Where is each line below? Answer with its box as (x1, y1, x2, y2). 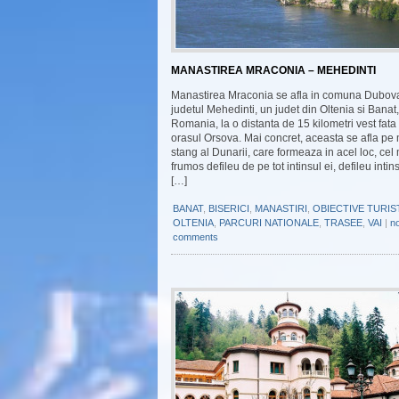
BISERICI (208, 203, 249, 214)
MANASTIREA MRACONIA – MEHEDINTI (171, 64, 376, 77)
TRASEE (324, 217, 362, 228)
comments (173, 232, 218, 242)
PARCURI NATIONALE (219, 217, 319, 228)
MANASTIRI (255, 203, 307, 214)
